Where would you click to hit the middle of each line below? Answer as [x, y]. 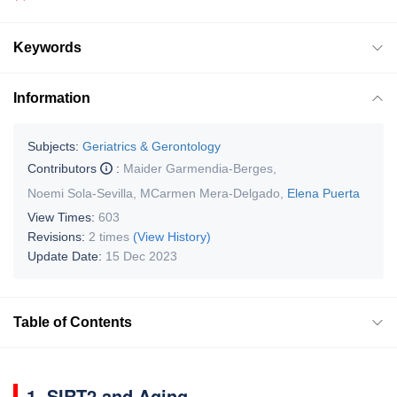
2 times [109, 236]
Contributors [64, 168]
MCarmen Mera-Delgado [210, 193]
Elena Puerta [323, 193]
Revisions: [58, 236]
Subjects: [53, 146]
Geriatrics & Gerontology [152, 146]
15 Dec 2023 [141, 256]
